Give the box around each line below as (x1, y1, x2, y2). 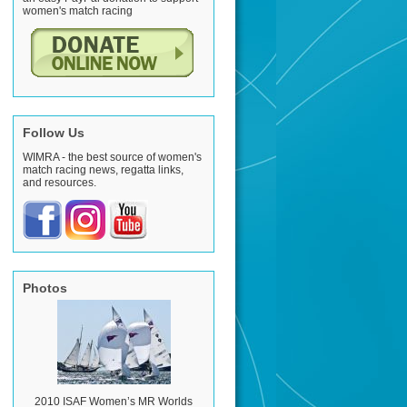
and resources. (23, 176, 96, 189)
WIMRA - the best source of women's (23, 151, 202, 164)
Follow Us (23, 125, 84, 140)
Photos (23, 281, 67, 295)
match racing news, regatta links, (23, 164, 184, 176)
